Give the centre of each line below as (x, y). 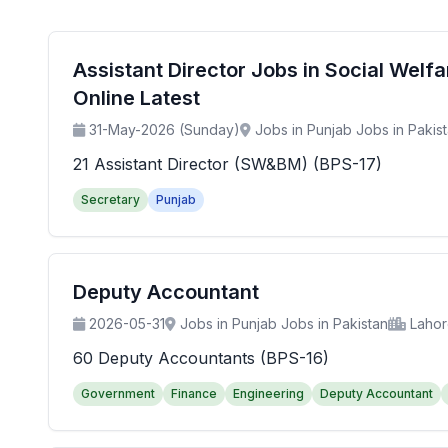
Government (118, 394)
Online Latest (136, 98)
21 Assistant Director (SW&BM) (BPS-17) (227, 164)
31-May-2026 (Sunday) (164, 130)
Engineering (268, 394)
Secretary (110, 200)
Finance (194, 394)
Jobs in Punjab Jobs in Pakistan (284, 324)
